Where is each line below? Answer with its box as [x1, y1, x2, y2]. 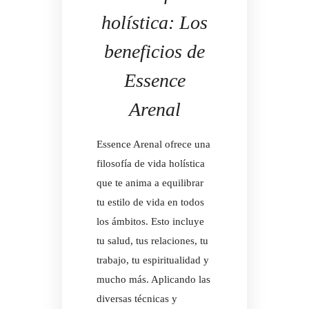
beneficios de [104, 41, 205, 63]
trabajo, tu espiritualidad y [97, 255, 209, 266]
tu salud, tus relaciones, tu [97, 235, 208, 247]
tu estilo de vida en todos [97, 197, 204, 208]
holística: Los [101, 12, 208, 34]
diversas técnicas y [97, 293, 177, 305]
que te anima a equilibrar [97, 177, 203, 189]
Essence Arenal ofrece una [97, 139, 210, 150]
